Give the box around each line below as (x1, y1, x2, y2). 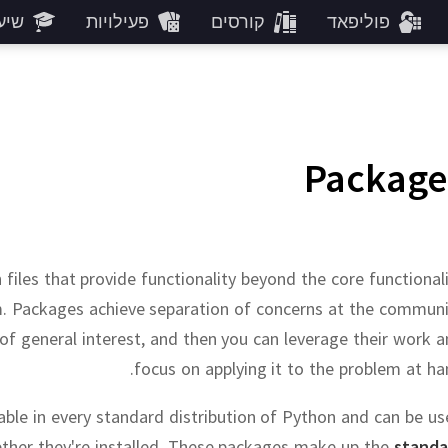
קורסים (210, 10, 265, 33)
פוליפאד (326, 10, 390, 33)
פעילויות (85, 10, 149, 33)
